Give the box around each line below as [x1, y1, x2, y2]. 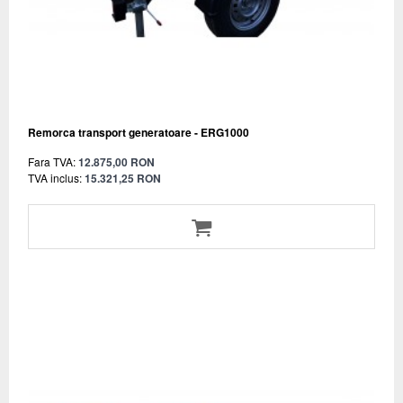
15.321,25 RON [85, 169, 161, 186]
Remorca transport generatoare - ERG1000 [28, 123, 249, 140]
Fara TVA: [28, 153, 76, 169]
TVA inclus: [28, 169, 82, 185]
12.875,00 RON [78, 153, 155, 170]
